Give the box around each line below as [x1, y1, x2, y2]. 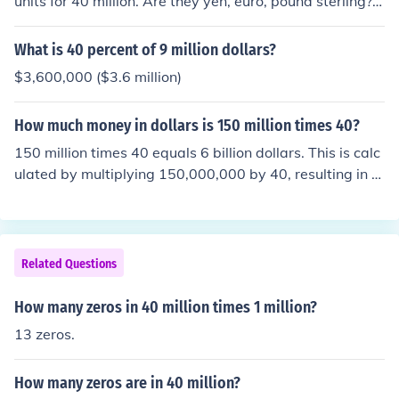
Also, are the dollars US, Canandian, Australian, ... [14, 13, 345, 31]
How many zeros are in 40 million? [14, 373, 240, 393]
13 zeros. [14, 325, 75, 343]
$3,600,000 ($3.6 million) [14, 68, 182, 85]
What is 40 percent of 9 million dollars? [14, 40, 276, 60]
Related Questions [21, 256, 117, 272]
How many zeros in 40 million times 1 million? [14, 297, 317, 317]
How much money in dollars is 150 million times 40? [14, 116, 360, 135]
